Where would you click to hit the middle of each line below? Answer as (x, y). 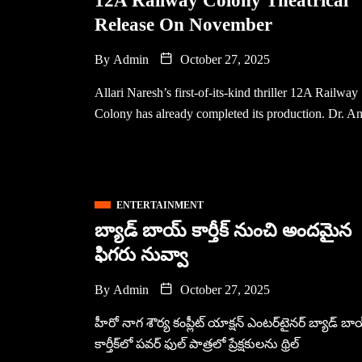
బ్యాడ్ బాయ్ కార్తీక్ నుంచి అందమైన (223, 231)
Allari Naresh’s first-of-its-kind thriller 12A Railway (226, 93)
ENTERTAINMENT (160, 205)
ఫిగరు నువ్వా (141, 255)
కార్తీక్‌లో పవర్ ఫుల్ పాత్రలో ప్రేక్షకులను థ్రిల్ (197, 344)
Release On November (183, 25)
